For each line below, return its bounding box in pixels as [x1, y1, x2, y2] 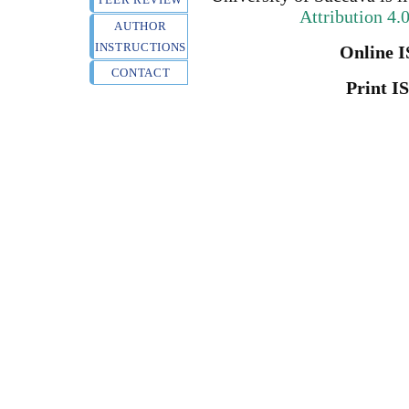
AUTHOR [114, 18, 167, 33]
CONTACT [110, 65, 171, 79]
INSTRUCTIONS [95, 39, 187, 54]
